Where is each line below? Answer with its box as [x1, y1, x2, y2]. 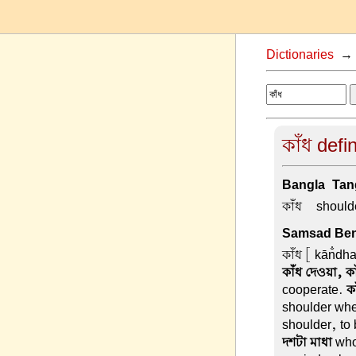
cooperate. [281, 281, 346, 299]
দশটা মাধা [281, 333, 332, 351]
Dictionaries [265, 46, 334, 64]
